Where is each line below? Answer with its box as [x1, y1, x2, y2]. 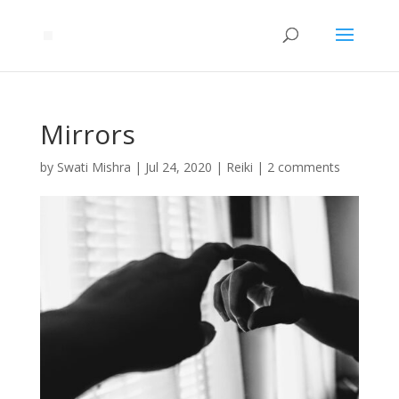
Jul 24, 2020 [144, 159, 212, 175]
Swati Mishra [56, 159, 131, 175]
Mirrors [39, 116, 135, 152]
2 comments [266, 159, 340, 175]
